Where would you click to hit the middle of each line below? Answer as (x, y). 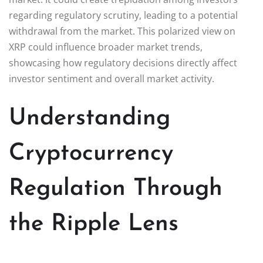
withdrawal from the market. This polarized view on (122, 31)
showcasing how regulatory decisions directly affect (123, 63)
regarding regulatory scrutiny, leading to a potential (123, 15)
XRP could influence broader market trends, (106, 47)
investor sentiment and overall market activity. (112, 78)
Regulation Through (116, 189)
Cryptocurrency (91, 154)
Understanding (90, 118)
